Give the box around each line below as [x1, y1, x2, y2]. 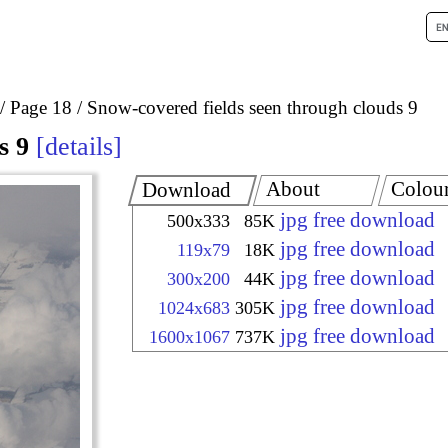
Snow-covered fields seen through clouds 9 [87, 96, 418, 118]
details [45, 132, 113, 162]
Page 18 [10, 96, 72, 118]
